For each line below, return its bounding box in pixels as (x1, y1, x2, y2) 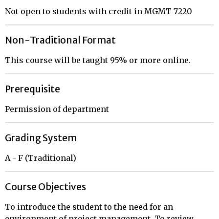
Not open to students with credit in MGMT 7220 (5, 6, 192, 16)
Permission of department (5, 104, 109, 114)
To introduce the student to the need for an (5, 202, 173, 212)
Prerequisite (5, 83, 60, 95)
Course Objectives (5, 181, 86, 193)
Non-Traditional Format (5, 34, 116, 46)
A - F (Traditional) (5, 153, 76, 163)
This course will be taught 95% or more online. (5, 55, 191, 65)
